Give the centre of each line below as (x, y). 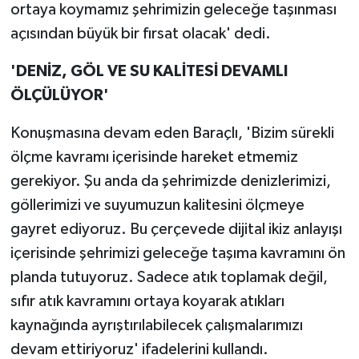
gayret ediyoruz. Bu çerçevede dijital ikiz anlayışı (176, 230)
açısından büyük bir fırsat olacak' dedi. (140, 34)
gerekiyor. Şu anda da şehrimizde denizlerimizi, (170, 182)
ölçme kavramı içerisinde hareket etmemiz (154, 157)
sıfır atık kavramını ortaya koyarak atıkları (147, 302)
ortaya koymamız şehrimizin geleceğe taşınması (173, 10)
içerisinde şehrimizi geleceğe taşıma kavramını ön (177, 254)
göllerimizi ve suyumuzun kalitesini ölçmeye (157, 206)
